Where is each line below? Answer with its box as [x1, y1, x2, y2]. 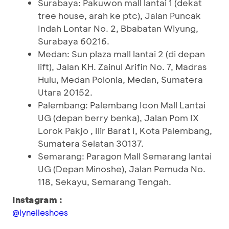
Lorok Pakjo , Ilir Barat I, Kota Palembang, [38, 125, 212, 136]
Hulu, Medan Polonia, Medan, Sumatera [38, 74, 203, 85]
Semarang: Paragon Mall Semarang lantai [38, 150, 212, 162]
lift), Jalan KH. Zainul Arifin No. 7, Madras [38, 61, 207, 72]
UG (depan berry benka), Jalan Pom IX [38, 112, 199, 123]
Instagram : [12, 194, 62, 205]
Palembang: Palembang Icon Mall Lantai [38, 99, 205, 110]
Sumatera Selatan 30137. [38, 138, 144, 149]
